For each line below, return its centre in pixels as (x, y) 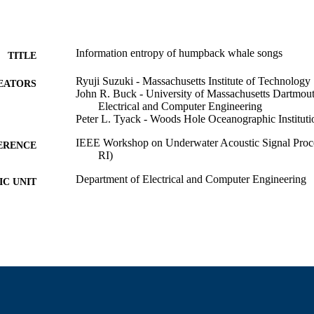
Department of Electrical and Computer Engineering (191, 179)
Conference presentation (129, 235)
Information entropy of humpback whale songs (179, 53)
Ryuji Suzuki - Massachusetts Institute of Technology (193, 81)
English (93, 207)
